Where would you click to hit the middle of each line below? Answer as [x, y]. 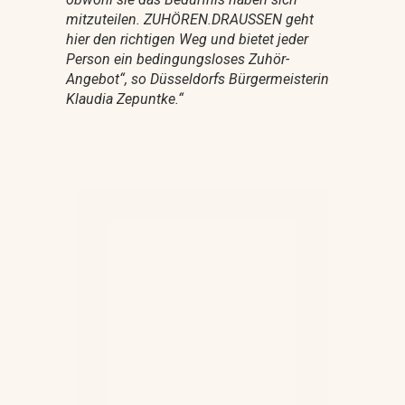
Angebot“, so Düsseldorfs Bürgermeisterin [197, 79]
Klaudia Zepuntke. [122, 99]
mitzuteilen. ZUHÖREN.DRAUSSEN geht [189, 19]
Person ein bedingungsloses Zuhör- [177, 59]
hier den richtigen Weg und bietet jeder [187, 39]
